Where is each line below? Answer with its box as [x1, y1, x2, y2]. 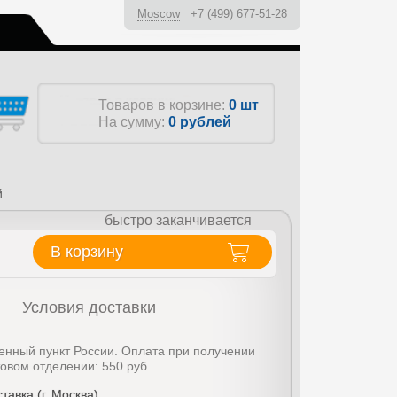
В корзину [51, 243, 123, 261]
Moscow [137, 7, 180, 20]
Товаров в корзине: [98, 97, 229, 113]
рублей [180, 114, 231, 129]
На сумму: [98, 114, 168, 129]
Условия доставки [22, 299, 156, 316]
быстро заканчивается [105, 213, 252, 228]
